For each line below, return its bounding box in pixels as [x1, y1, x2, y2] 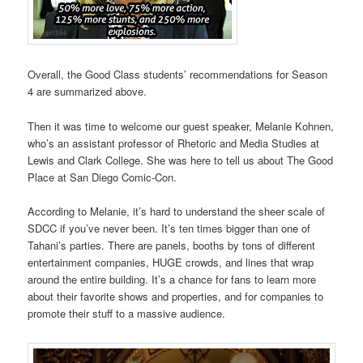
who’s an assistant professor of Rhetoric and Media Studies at [28, 135, 320, 151]
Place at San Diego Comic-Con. [28, 169, 177, 185]
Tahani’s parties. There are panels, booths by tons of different [28, 237, 316, 253]
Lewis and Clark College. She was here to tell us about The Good [28, 152, 334, 168]
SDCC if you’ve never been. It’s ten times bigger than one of [28, 220, 311, 236]
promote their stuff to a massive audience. [28, 305, 226, 321]
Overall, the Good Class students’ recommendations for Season [28, 66, 328, 83]
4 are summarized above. [28, 83, 151, 100]
